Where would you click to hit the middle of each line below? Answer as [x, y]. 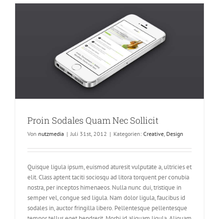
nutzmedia [51, 134]
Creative [153, 134]
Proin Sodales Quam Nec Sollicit [93, 120]
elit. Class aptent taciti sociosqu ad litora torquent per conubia [108, 177]
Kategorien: [128, 134]
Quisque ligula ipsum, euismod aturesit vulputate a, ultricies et [109, 167]
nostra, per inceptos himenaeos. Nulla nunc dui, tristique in [104, 188]
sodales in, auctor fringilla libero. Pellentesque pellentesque [107, 208]
